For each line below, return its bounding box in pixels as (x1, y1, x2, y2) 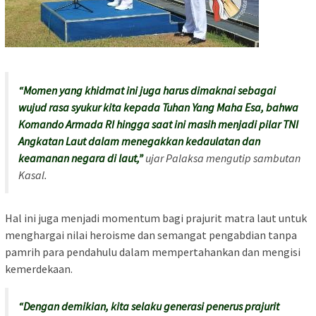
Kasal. (18, 167, 47, 182)
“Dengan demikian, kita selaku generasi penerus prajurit (18, 298, 279, 313)
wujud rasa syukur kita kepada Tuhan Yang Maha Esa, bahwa (18, 99, 298, 114)
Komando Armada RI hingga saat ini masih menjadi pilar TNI (18, 116, 298, 131)
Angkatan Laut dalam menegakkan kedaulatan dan (18, 133, 260, 148)
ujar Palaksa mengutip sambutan (145, 150, 300, 165)
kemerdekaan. (5, 261, 73, 276)
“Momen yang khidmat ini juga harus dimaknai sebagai (18, 83, 276, 97)
